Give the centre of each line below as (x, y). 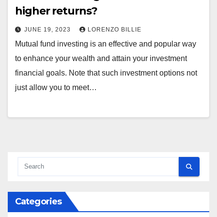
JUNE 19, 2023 (48, 30)
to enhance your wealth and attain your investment (101, 59)
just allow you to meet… (56, 88)
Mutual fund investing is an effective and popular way (106, 44)
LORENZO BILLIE (115, 30)
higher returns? (56, 11)
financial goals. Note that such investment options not (106, 73)
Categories (38, 202)
